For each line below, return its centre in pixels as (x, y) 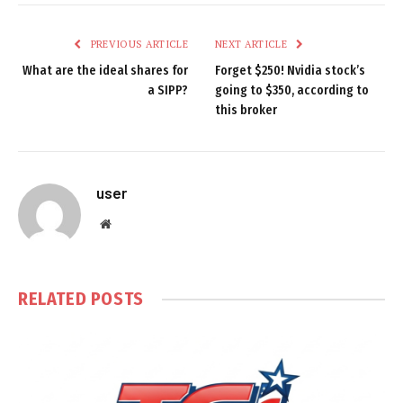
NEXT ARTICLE (253, 45)
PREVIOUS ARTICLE (138, 45)
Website (130, 224)
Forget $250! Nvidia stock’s (290, 71)
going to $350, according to (292, 91)
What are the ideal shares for (105, 71)
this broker (246, 111)
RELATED (54, 299)
